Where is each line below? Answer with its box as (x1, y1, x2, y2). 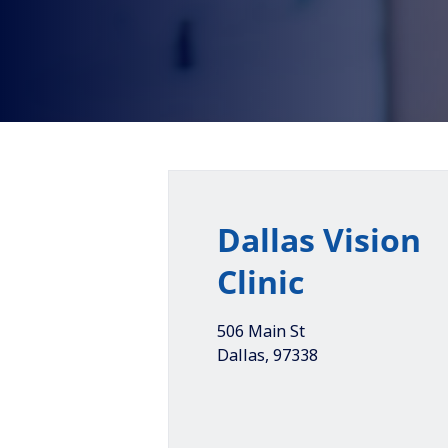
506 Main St (217, 320, 305, 342)
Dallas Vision (217, 218, 421, 261)
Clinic (217, 260, 304, 303)
